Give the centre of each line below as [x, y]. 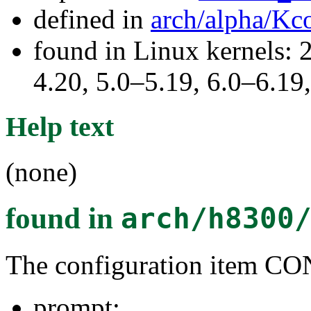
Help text [60, 126]
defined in [92, 19]
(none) [41, 171]
